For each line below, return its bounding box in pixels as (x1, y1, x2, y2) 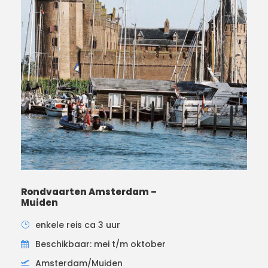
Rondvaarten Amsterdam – (21, 185, 157, 198)
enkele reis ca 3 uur (35, 218, 120, 231)
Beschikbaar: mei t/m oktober (35, 237, 166, 250)
